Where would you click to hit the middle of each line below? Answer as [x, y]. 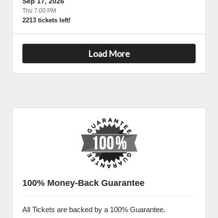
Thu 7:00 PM [39, 11]
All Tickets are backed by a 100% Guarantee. [94, 209]
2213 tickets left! [46, 20]
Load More [109, 53]
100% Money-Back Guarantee [83, 183]
